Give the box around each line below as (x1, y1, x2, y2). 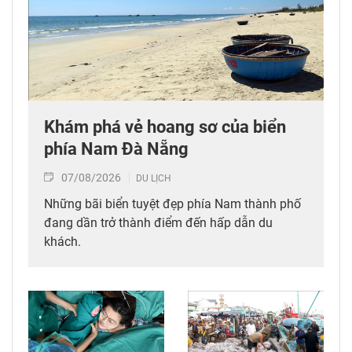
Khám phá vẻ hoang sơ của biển (44, 116, 286, 137)
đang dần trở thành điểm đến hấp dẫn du (44, 214, 273, 230)
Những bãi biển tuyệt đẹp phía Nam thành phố (44, 196, 301, 211)
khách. (44, 233, 81, 249)
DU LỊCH (136, 172, 171, 184)
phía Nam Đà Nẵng (44, 138, 189, 159)
